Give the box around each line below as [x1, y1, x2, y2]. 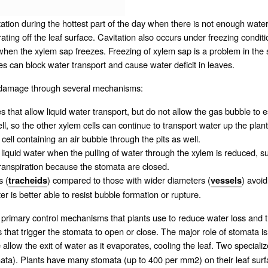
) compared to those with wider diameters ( [47, 173, 211, 187]
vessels [211, 174, 242, 187]
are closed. [125, 160, 169, 173]
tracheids [8, 174, 47, 187]
